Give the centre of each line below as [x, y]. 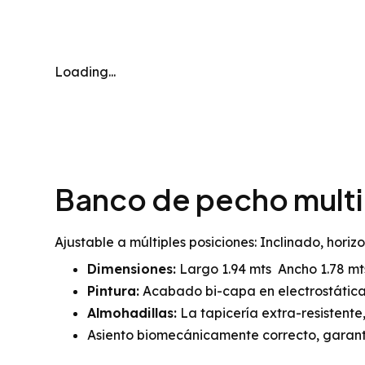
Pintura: [113, 291]
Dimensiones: [132, 269]
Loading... [85, 72]
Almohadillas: [132, 313]
